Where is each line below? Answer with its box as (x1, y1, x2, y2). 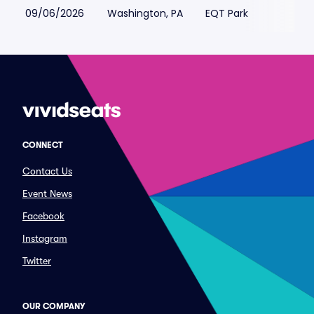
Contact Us (22, 165, 72, 177)
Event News (22, 188, 72, 199)
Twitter (22, 255, 51, 266)
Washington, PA (107, 6, 183, 20)
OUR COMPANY (22, 301, 85, 311)
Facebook (22, 210, 64, 221)
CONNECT (22, 140, 63, 150)
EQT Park (205, 6, 248, 20)
